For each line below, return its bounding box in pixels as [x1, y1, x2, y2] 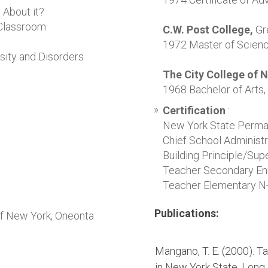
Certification [162, 104, 226, 117]
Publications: [154, 207, 219, 220]
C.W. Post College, [162, 23, 253, 36]
